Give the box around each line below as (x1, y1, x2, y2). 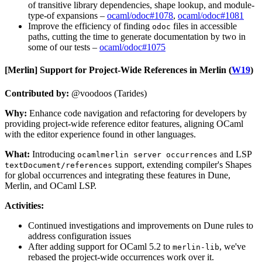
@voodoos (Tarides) (69, 88, 147, 98)
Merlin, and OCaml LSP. (5, 180, 96, 191)
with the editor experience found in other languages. (5, 129, 196, 139)
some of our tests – (28, 42, 99, 53)
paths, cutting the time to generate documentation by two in (28, 32, 246, 42)
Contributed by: (5, 88, 69, 98)
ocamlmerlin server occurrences (77, 150, 218, 159)
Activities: (5, 200, 44, 211)
